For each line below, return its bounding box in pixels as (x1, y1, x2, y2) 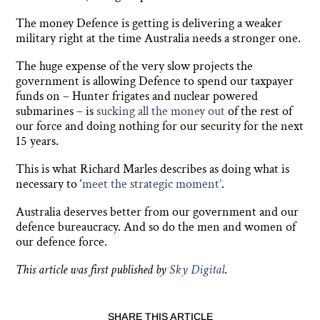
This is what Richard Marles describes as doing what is (16, 161, 290, 178)
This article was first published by (16, 261, 170, 279)
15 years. (16, 133, 59, 150)
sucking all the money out (96, 103, 226, 120)
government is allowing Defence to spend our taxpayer (16, 73, 294, 90)
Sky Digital (169, 261, 225, 279)
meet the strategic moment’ (82, 176, 222, 193)
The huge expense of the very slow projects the (16, 58, 254, 75)
